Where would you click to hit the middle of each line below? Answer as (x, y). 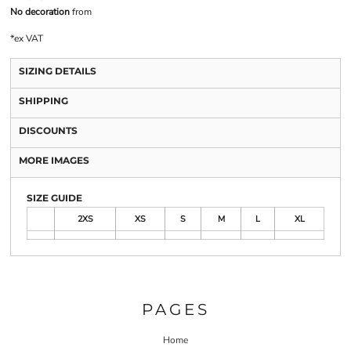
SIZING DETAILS (58, 71)
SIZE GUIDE (54, 198)
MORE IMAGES (54, 160)
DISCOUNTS (48, 130)
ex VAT (29, 38)
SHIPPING (43, 101)
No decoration (40, 12)
